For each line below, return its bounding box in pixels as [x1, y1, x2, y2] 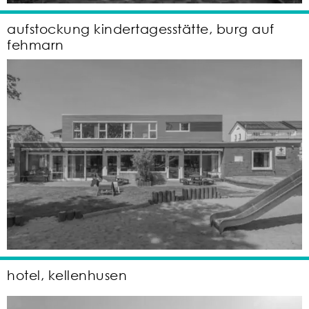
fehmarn [7, 37, 64, 53]
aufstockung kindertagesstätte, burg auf [7, 21, 275, 37]
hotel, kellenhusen [7, 266, 127, 283]
